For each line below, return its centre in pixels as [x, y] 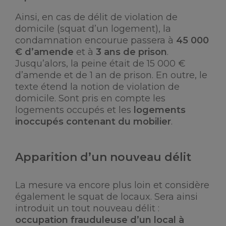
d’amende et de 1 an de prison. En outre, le [111, 75]
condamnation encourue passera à [96, 40]
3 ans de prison [131, 52]
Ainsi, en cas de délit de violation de [96, 17]
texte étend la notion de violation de [97, 87]
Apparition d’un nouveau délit [103, 157]
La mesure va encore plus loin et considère [112, 185]
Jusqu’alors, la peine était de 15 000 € [100, 64]
